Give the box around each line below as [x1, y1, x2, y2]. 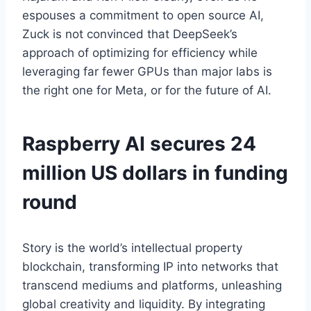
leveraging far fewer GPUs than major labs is [22, 64, 272, 78]
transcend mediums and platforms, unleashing [22, 278, 282, 292]
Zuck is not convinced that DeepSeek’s [22, 26, 237, 41]
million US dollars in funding [22, 160, 288, 185]
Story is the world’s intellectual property [22, 240, 242, 255]
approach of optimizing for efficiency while [22, 45, 258, 60]
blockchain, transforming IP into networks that [22, 259, 278, 274]
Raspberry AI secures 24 [22, 131, 256, 155]
